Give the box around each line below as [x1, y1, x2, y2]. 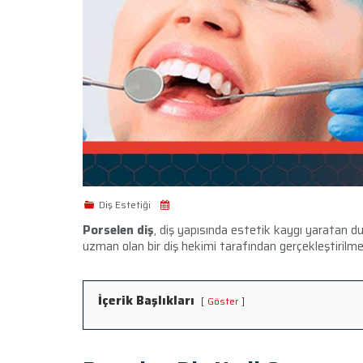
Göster [207, 293, 238, 309]
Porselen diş [83, 220, 154, 240]
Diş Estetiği [98, 197, 151, 212]
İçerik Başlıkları [98, 291, 194, 310]
